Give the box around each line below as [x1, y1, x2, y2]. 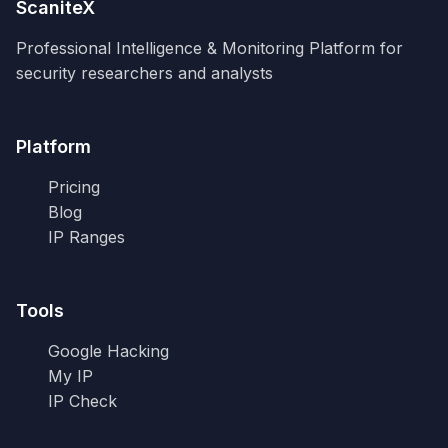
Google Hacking [48, 340, 169, 361]
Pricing [48, 176, 100, 197]
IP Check [48, 390, 117, 411]
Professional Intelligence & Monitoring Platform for [16, 37, 403, 58]
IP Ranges [48, 226, 125, 247]
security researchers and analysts [16, 62, 273, 83]
